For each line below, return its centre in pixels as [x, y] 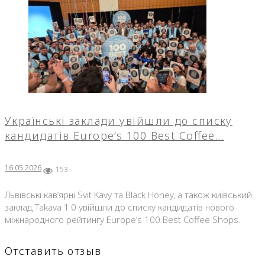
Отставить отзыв [53, 251]
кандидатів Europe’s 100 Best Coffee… [114, 135]
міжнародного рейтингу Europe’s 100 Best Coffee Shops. [122, 219]
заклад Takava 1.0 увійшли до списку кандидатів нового [119, 207]
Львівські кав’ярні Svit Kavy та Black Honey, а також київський [128, 194]
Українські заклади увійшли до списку [119, 120]
